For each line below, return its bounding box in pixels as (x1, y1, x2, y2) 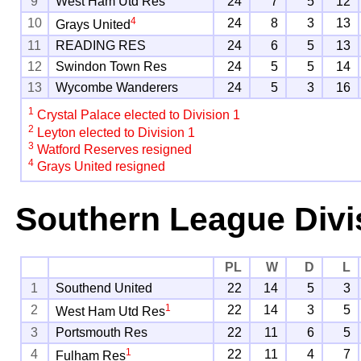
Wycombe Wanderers (56, 81, 179, 95)
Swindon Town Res (56, 60, 168, 74)
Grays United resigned (34, 160, 166, 174)
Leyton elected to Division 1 (34, 125, 196, 139)
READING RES (56, 39, 147, 53)
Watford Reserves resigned (34, 143, 193, 157)
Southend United (56, 281, 153, 296)
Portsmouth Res (56, 326, 148, 340)
